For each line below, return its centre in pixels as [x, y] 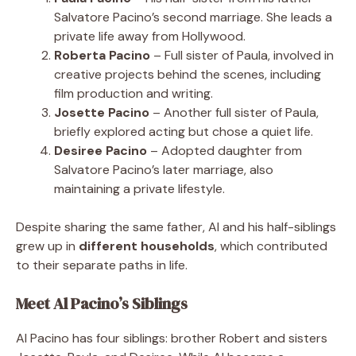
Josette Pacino [102, 112]
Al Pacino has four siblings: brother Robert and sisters [172, 338]
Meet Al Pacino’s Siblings [102, 303]
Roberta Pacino [102, 55]
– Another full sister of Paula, [234, 112]
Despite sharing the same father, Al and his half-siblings [176, 226]
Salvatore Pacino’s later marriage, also [164, 169]
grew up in [47, 246]
